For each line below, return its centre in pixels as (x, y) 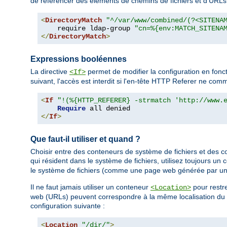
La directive (50, 71)
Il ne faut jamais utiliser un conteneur (90, 187)
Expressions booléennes (79, 59)
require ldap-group (88, 28)
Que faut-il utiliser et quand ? (85, 139)
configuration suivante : (68, 206)
